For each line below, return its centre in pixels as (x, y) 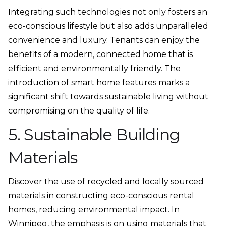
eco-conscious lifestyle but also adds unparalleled (108, 26)
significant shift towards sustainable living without (108, 97)
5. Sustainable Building (94, 135)
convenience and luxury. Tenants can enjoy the (104, 40)
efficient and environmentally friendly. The (94, 69)
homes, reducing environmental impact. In (94, 210)
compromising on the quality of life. (79, 111)
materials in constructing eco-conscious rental (101, 196)
